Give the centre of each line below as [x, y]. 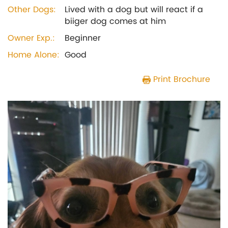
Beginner [83, 38]
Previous [45, 108]
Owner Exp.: [31, 38]
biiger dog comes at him [115, 21]
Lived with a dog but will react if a [134, 10]
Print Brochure [180, 79]
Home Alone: [34, 55]
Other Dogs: [32, 10]
